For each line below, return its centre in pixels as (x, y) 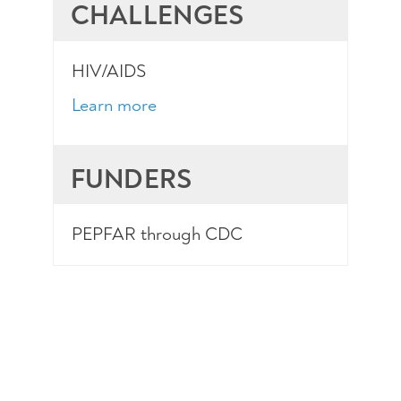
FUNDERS (131, 179)
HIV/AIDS (108, 72)
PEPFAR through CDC (157, 235)
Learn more (114, 106)
